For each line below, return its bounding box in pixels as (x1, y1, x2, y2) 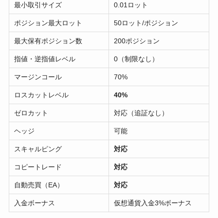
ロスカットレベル (14, 91, 69, 99)
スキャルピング (14, 145, 62, 153)
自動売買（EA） (14, 181, 64, 189)
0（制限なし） (114, 54, 159, 63)
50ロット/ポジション (114, 18, 179, 27)
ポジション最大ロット (14, 18, 83, 27)
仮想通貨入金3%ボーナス (114, 199, 192, 207)
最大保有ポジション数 (14, 36, 83, 45)
